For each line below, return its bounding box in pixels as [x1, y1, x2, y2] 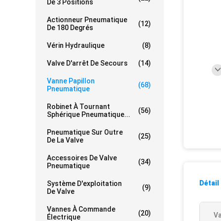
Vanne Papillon [47, 77, 95, 85]
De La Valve [47, 136, 83, 144]
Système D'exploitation [47, 180, 122, 187]
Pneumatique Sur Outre [47, 128, 123, 136]
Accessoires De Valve [47, 154, 117, 162]
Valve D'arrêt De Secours [47, 59, 128, 67]
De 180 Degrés [47, 24, 93, 32]
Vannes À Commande [47, 205, 115, 213]
